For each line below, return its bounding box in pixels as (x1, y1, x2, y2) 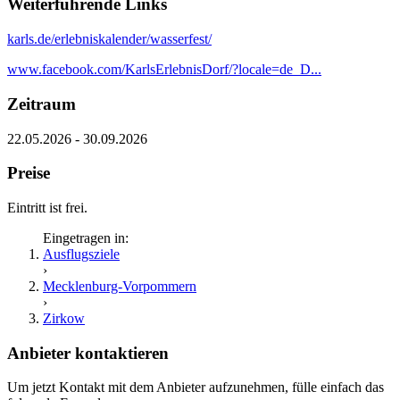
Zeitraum (7, 94, 76, 113)
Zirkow (43, 310, 85, 326)
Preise (7, 163, 50, 183)
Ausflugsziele (43, 246, 120, 262)
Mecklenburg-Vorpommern (43, 278, 196, 294)
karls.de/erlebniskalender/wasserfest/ (7, 31, 212, 47)
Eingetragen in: (43, 229, 129, 246)
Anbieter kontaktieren (7, 343, 169, 362)
